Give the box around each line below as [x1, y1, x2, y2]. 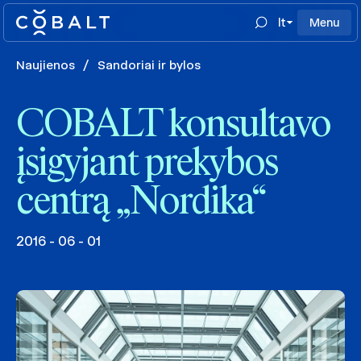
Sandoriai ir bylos [98, 57, 201, 73]
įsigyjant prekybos [16, 145, 278, 184]
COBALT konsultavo [16, 106, 331, 145]
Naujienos [16, 57, 75, 73]
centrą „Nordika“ [16, 184, 266, 222]
